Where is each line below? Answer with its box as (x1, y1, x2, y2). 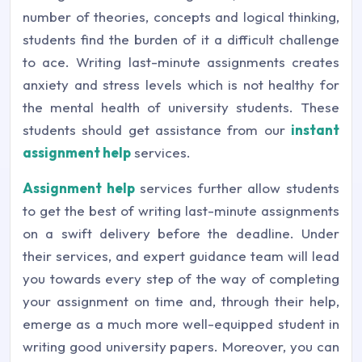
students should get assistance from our (23, 121, 291, 139)
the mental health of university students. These (23, 99, 339, 116)
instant (291, 121, 339, 139)
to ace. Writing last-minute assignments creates (23, 53, 339, 71)
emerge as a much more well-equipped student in (23, 315, 339, 333)
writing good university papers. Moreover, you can (23, 338, 339, 356)
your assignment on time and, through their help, (23, 293, 339, 310)
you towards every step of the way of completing (23, 270, 339, 288)
